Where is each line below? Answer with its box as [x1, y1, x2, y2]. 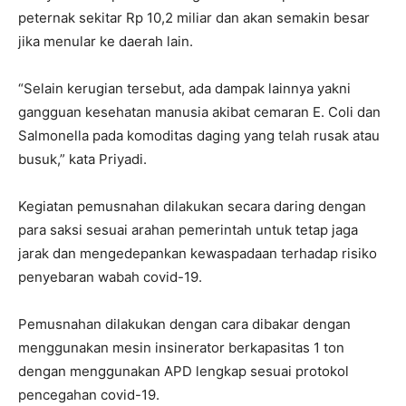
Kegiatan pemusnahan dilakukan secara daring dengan [18, 198, 366, 216]
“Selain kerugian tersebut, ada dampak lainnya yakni [18, 80, 351, 98]
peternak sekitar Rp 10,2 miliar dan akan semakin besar [18, 9, 370, 27]
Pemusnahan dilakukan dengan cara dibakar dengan [18, 315, 351, 333]
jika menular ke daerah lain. [18, 33, 193, 51]
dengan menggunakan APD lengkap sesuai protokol [18, 362, 349, 381]
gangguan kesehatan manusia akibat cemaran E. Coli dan [18, 103, 381, 121]
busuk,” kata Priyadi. [18, 150, 147, 169]
